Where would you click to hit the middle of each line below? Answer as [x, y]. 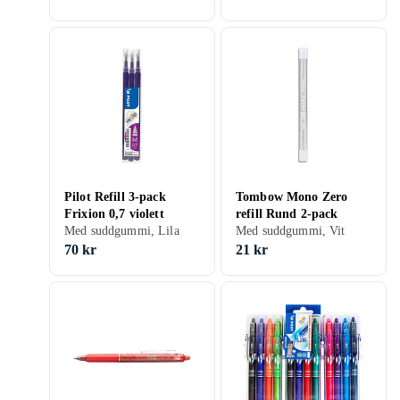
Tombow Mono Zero [292, 197]
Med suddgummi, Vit [291, 231]
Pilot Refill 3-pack [115, 197]
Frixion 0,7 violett [114, 214]
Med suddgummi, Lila [122, 231]
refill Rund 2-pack [287, 214]
